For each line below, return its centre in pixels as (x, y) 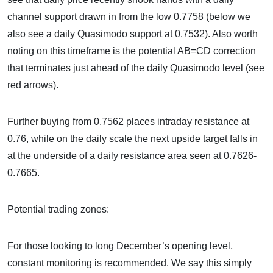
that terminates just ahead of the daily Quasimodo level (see (136, 68)
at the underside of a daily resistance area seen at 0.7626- (132, 156)
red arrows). (33, 85)
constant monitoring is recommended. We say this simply (129, 263)
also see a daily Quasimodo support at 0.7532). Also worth (133, 34)
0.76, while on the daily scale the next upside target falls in (133, 139)
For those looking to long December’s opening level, (120, 246)
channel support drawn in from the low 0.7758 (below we (129, 17)
